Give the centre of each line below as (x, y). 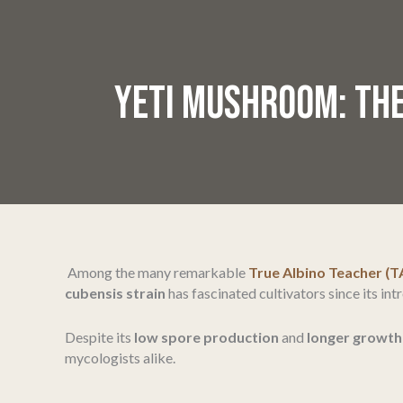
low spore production (206, 336)
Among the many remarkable (157, 272)
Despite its (99, 336)
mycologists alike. (120, 357)
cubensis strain (115, 293)
